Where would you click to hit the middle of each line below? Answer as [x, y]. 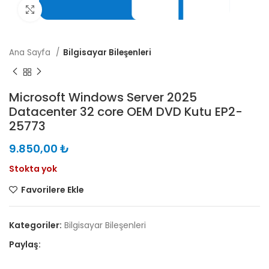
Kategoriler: [35, 225]
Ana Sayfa [31, 53]
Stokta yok [33, 168]
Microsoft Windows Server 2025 [103, 97]
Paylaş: [25, 244]
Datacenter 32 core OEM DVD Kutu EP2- [126, 111]
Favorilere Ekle [53, 189]
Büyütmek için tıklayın [89, 9]
